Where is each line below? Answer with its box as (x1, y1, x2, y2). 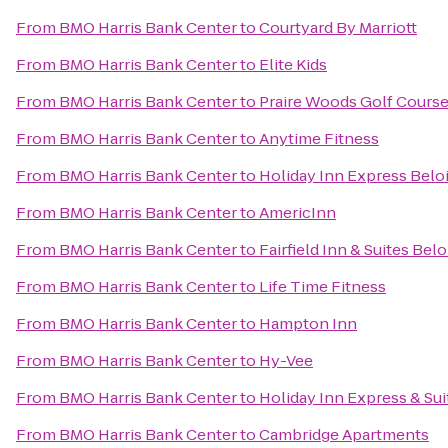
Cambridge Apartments (259, 424, 429, 445)
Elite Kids (259, 54, 327, 75)
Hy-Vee (259, 350, 313, 371)
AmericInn (259, 202, 336, 223)
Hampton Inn (259, 313, 357, 334)
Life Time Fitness (259, 276, 386, 297)
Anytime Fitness (259, 128, 379, 149)
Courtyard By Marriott (259, 17, 417, 38)
